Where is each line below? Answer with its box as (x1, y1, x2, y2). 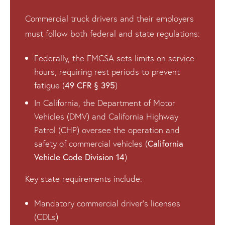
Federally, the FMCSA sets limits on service (34, 52, 194, 63)
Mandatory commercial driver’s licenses (34, 197, 180, 208)
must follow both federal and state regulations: (25, 28, 200, 39)
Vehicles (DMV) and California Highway (34, 110, 178, 122)
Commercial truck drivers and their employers (25, 13, 194, 24)
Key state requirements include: (25, 173, 142, 184)
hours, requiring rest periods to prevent (34, 66, 180, 77)
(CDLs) (34, 211, 58, 222)
